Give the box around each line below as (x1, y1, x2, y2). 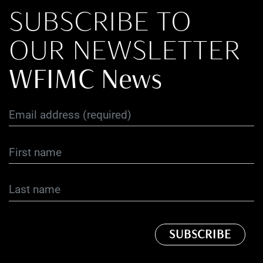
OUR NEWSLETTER (9, 33, 248, 66)
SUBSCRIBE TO (9, 5, 199, 37)
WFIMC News (9, 62, 162, 95)
